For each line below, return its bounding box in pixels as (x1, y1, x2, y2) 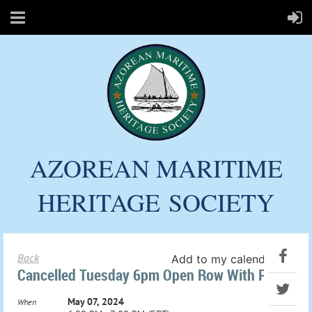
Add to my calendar (171, 251, 276, 266)
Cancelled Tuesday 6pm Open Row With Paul (17, 264, 285, 285)
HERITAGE (38, 185, 169, 219)
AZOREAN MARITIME (29, 150, 283, 185)
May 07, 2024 (68, 295, 124, 308)
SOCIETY (169, 185, 274, 219)
